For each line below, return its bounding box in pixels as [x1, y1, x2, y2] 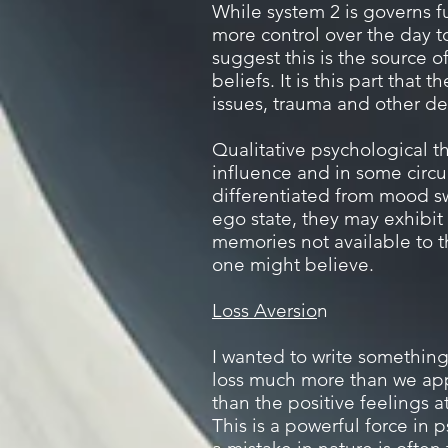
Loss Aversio [212, 299, 317, 322]
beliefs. [212, 69, 280, 92]
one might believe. [212, 253, 379, 276]
